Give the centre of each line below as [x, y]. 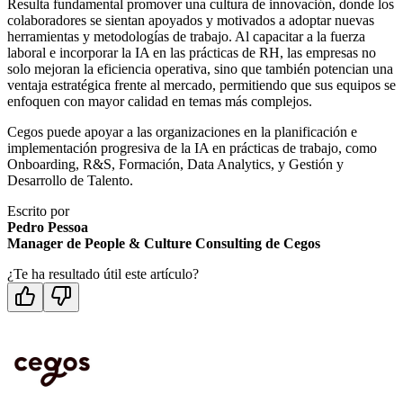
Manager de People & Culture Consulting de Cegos [164, 244]
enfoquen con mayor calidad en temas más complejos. [160, 102]
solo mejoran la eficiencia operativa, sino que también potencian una [200, 69]
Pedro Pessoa [48, 228]
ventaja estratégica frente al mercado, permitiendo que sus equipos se [201, 85]
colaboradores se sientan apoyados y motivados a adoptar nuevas [191, 21]
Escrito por [38, 211]
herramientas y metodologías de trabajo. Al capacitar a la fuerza [186, 37]
